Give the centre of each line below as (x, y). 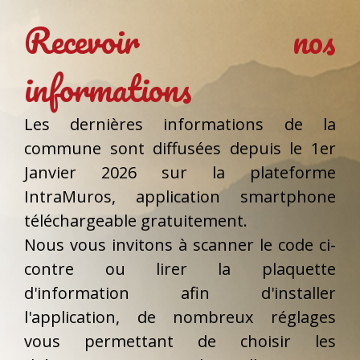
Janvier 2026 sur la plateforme (180, 173)
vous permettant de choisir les (180, 342)
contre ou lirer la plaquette (180, 269)
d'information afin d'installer (180, 293)
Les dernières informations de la (180, 125)
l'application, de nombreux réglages (180, 317)
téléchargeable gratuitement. (136, 221)
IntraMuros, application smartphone (180, 197)
